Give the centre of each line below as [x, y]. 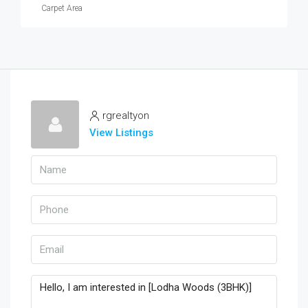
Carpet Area [62, 8]
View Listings [121, 133]
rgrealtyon [126, 115]
